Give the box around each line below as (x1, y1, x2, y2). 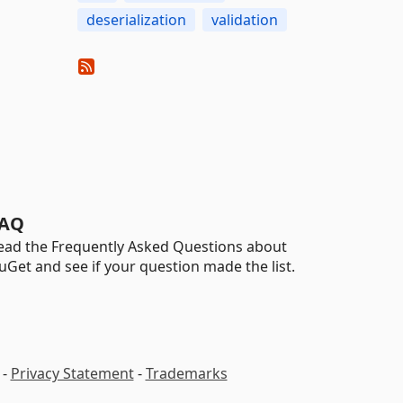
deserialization (85, 10, 186, 30)
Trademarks (145, 363, 228, 383)
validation (210, 10, 278, 30)
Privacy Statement (10, 363, 134, 383)
